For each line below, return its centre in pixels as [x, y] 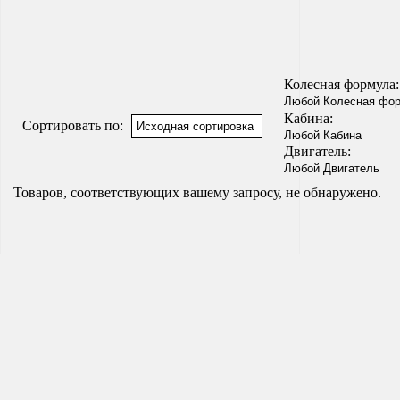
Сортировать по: [73, 125]
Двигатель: [317, 151]
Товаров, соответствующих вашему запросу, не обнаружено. [197, 192]
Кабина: [308, 118]
